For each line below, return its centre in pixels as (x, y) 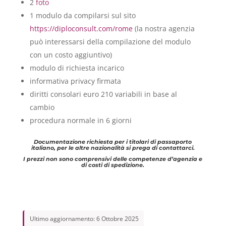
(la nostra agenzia (163, 28)
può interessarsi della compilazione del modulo (110, 41)
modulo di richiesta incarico (77, 68)
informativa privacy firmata (75, 81)
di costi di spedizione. (113, 165)
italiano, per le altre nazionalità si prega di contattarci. (113, 148)
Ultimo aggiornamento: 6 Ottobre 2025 (84, 218)
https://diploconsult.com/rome (81, 28)
